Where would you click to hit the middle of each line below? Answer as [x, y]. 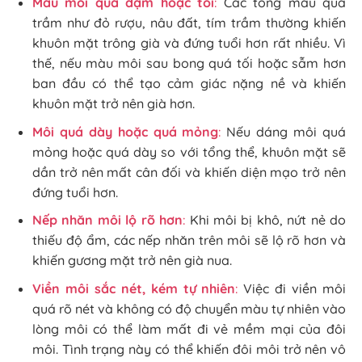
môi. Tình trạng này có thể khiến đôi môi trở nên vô [189, 349]
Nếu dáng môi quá [284, 131]
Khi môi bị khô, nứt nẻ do [266, 220]
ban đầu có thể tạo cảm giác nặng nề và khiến [189, 84]
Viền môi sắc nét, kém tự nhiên [134, 288]
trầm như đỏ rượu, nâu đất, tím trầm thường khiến [189, 23]
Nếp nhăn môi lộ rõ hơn [108, 220]
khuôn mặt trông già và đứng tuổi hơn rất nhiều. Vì [189, 43]
